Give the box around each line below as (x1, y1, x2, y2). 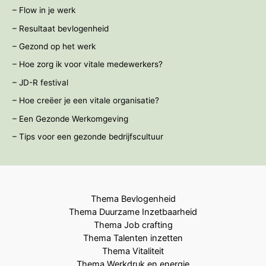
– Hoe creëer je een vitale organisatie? (12, 96, 160, 106)
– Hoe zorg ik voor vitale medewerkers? (12, 59, 163, 69)
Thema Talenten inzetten (83, 233, 183, 244)
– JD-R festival (12, 77, 69, 87)
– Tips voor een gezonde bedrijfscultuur (12, 132, 164, 142)
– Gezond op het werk (12, 42, 96, 52)
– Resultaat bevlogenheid (12, 23, 109, 33)
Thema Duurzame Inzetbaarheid (69, 207, 197, 218)
